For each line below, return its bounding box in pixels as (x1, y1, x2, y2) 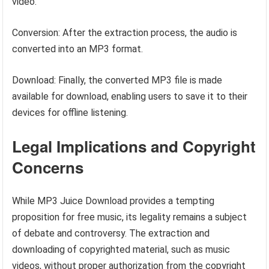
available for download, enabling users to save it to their (12, 91, 248, 102)
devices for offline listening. (12, 107, 128, 118)
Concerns (12, 156, 84, 178)
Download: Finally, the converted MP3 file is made (12, 74, 223, 86)
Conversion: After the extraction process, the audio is (12, 27, 238, 38)
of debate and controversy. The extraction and (12, 228, 210, 239)
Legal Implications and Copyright (12, 135, 256, 157)
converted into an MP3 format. (12, 43, 144, 55)
